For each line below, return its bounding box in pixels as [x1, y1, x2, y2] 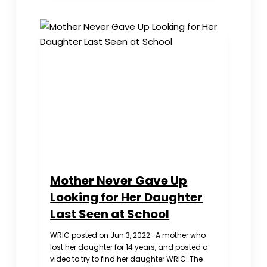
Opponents [117, 54, 161, 64]
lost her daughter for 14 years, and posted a [50, 241, 209, 252]
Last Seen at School [50, 205, 170, 222]
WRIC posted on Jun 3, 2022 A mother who [50, 229, 206, 240]
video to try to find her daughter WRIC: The [50, 253, 203, 264]
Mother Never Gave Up [50, 172, 188, 189]
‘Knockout [117, 6, 156, 17]
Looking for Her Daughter [50, 188, 203, 206]
